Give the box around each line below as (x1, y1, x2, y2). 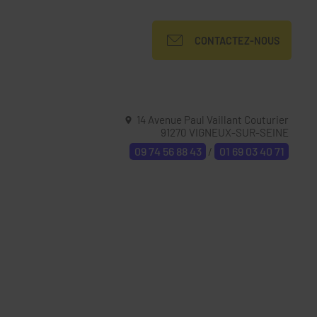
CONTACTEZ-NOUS (195, 34, 280, 47)
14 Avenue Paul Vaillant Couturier (134, 113, 289, 126)
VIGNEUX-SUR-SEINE (189, 126, 289, 139)
